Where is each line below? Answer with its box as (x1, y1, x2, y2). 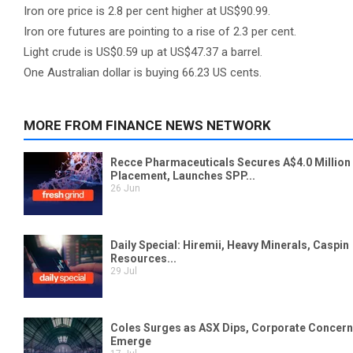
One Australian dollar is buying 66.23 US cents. (24, 65, 262, 80)
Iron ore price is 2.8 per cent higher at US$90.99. (24, 4, 270, 18)
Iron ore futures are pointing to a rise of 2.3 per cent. (24, 24, 296, 39)
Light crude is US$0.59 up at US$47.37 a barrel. (24, 45, 262, 59)
